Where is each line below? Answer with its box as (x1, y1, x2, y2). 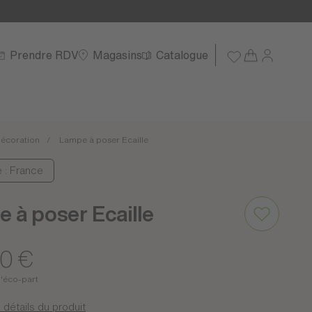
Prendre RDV (10, 49, 79, 61)
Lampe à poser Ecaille (59, 135, 148, 144)
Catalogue (156, 49, 208, 61)
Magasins (93, 49, 142, 61)
